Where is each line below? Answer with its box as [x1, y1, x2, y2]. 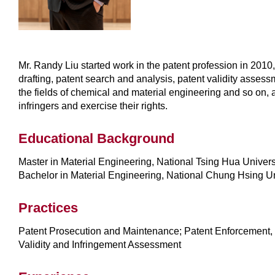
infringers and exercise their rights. [18, 100, 168, 111]
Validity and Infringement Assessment [18, 239, 181, 250]
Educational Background [18, 130, 174, 146]
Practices [18, 199, 78, 215]
